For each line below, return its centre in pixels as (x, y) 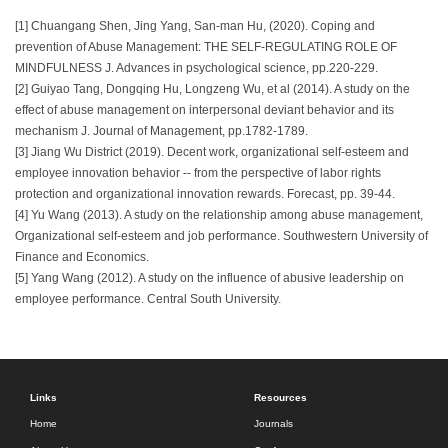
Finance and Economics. (82, 257)
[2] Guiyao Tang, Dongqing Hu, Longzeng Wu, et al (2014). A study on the (212, 89)
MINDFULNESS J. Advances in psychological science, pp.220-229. (196, 68)
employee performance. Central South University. (148, 299)
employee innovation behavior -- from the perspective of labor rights (198, 173)
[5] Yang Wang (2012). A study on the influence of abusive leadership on (209, 278)
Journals (273, 424)
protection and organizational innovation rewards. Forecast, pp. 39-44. (205, 194)
